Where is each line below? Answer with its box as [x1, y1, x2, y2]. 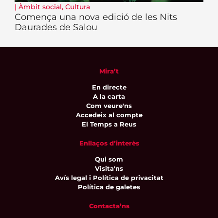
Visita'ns [95, 164, 123, 173]
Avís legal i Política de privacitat [54, 174, 163, 182]
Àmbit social [18, 2, 62, 11]
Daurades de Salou [15, 21, 97, 33]
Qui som [95, 155, 123, 163]
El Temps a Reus [82, 120, 136, 128]
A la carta [93, 92, 125, 100]
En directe [91, 83, 127, 91]
